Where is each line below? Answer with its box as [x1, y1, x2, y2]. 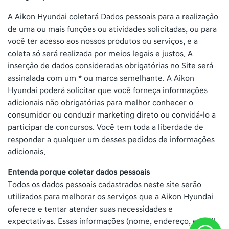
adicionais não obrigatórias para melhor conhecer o [8, 98, 193, 108]
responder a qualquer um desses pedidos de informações [8, 134, 215, 145]
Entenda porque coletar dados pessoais [8, 167, 150, 177]
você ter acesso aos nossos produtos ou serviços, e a [8, 36, 198, 47]
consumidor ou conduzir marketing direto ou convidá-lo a [8, 110, 216, 120]
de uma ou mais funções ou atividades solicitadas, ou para [8, 24, 217, 34]
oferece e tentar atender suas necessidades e [8, 204, 173, 214]
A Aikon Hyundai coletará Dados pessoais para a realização [8, 12, 218, 22]
